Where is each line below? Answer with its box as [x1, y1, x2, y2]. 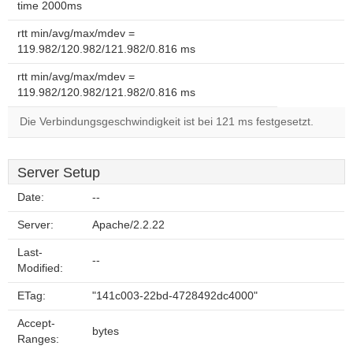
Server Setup [17, 165, 100, 180]
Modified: [17, 262, 63, 274]
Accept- [17, 318, 55, 329]
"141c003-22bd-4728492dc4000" [92, 290, 258, 302]
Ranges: [17, 333, 59, 345]
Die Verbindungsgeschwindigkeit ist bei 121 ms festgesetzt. [20, 116, 314, 128]
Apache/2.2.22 [92, 219, 165, 231]
